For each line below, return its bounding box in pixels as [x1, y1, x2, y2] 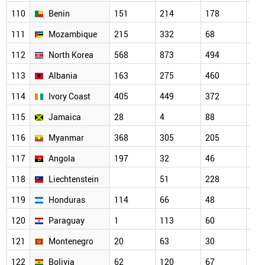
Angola [49, 153, 75, 164]
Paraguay [49, 215, 85, 227]
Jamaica [49, 111, 81, 123]
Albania [49, 70, 77, 82]
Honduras [49, 194, 85, 206]
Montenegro [49, 235, 93, 247]
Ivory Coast [49, 91, 91, 102]
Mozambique [49, 28, 97, 40]
